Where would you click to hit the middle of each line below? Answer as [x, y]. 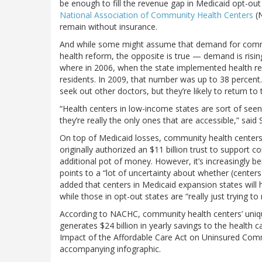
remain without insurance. [108, 27]
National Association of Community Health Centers [156, 15]
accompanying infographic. [110, 249]
